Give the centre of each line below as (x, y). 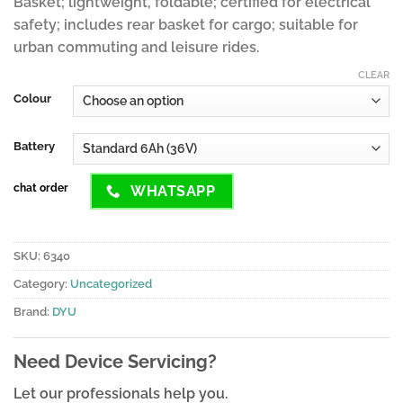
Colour (32, 98)
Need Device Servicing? (115, 361)
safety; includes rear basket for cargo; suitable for (186, 25)
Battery (34, 146)
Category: (42, 284)
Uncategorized (111, 284)
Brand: (33, 312)
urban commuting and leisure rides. (136, 48)
